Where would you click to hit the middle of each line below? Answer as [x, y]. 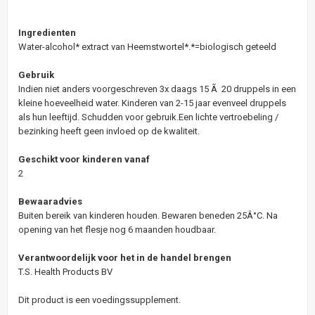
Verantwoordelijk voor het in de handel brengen [125, 257]
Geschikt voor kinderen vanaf [84, 159]
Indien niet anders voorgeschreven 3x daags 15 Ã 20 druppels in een [157, 89]
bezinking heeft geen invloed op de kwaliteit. [109, 131]
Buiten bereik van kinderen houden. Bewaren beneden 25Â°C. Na [148, 215]
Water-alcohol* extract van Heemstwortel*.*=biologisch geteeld [147, 46]
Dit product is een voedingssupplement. [99, 300]
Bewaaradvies [50, 201]
